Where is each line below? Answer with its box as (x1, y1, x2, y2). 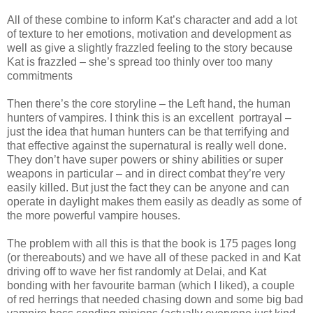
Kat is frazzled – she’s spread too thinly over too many (7, 55, 272, 68)
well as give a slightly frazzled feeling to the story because (7, 41, 293, 54)
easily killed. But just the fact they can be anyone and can (7, 181, 289, 194)
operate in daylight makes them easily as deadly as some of (7, 195, 301, 208)
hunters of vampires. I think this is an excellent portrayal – (7, 111, 291, 124)
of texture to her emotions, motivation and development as (7, 27, 291, 40)
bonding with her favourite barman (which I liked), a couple (7, 279, 295, 291)
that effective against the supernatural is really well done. (7, 139, 286, 152)
